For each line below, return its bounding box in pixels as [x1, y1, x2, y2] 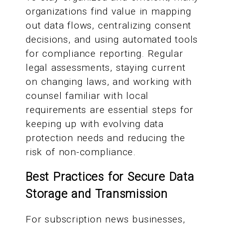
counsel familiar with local [26, 89, 149, 101]
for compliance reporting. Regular [26, 47, 183, 59]
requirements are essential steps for [26, 103, 194, 116]
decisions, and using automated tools [26, 33, 198, 45]
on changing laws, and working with [26, 75, 192, 87]
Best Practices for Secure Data [26, 170, 194, 184]
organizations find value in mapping [26, 5, 191, 17]
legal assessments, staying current [26, 61, 186, 73]
